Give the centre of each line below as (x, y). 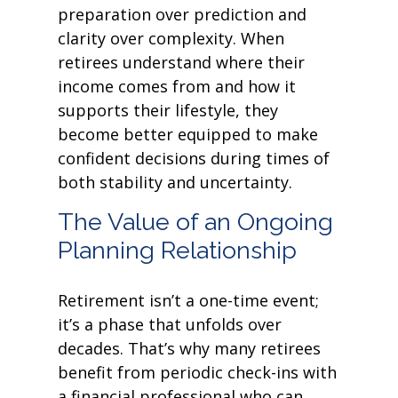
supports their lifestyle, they (168, 110)
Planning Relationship (177, 250)
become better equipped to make (188, 134)
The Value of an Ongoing (195, 222)
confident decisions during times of (194, 158)
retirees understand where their (181, 62)
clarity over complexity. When (171, 38)
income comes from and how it (177, 86)
